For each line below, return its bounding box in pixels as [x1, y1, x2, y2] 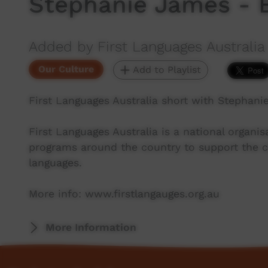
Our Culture [38, 63, 94, 75]
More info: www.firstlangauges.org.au [29, 188, 220, 200]
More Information [45, 221, 136, 233]
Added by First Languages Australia [29, 38, 265, 55]
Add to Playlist [130, 64, 201, 75]
